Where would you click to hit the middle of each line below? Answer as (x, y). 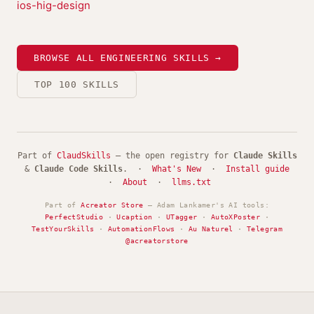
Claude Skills (265, 156)
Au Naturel (211, 229)
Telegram (265, 229)
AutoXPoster (235, 217)
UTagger (182, 217)
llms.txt (191, 182)
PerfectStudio (74, 217)
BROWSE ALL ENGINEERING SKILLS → (128, 58)
